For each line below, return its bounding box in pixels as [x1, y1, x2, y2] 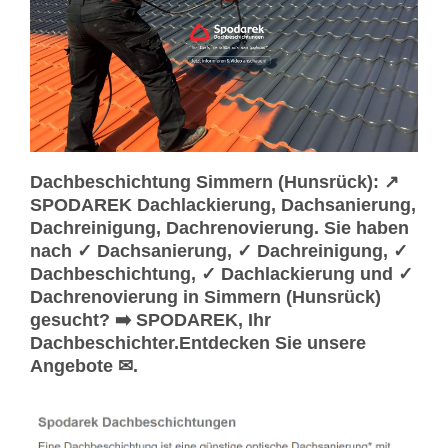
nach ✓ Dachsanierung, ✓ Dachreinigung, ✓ [30, 240, 408, 261]
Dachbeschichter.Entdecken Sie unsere [30, 332, 366, 353]
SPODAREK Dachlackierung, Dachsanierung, [30, 194, 416, 215]
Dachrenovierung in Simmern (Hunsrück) [30, 286, 381, 307]
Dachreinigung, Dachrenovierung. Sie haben [30, 217, 409, 238]
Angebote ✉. [30, 355, 138, 376]
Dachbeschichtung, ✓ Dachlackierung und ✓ [30, 263, 413, 284]
